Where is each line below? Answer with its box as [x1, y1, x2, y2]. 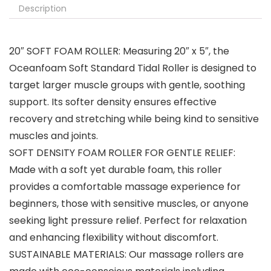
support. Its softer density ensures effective [9, 95, 217, 109]
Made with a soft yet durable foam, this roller [9, 163, 222, 177]
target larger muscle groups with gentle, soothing [9, 78, 245, 93]
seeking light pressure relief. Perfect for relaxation [9, 214, 247, 228]
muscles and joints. [9, 129, 98, 143]
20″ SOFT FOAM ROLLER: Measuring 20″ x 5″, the [9, 44, 229, 59]
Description [19, 2, 67, 15]
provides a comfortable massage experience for [9, 180, 241, 194]
